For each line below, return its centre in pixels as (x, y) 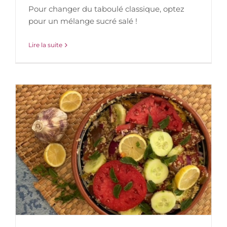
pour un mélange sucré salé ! (83, 21)
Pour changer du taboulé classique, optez (106, 9)
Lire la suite (45, 45)
